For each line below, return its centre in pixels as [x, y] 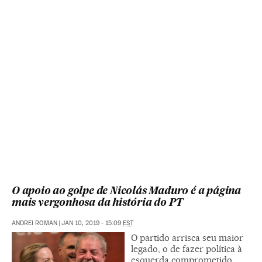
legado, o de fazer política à [187, 249]
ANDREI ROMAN [35, 223]
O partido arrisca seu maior [187, 238]
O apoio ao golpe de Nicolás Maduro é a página [126, 192]
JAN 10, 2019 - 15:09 [92, 223]
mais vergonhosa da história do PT [97, 204]
